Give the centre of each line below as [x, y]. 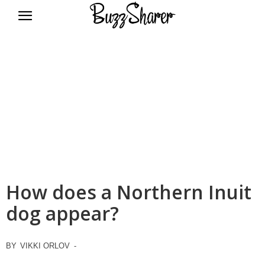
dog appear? [62, 213]
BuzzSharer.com [166, 49]
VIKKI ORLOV [45, 246]
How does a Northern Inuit [129, 192]
